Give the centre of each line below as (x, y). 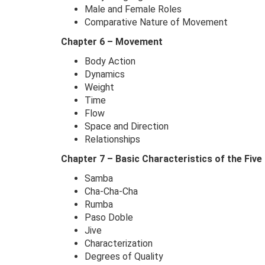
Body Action (110, 61)
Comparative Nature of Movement (156, 22)
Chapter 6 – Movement (112, 42)
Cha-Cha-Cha (111, 191)
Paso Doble (109, 217)
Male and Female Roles (133, 9)
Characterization (119, 243)
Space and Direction (127, 126)
